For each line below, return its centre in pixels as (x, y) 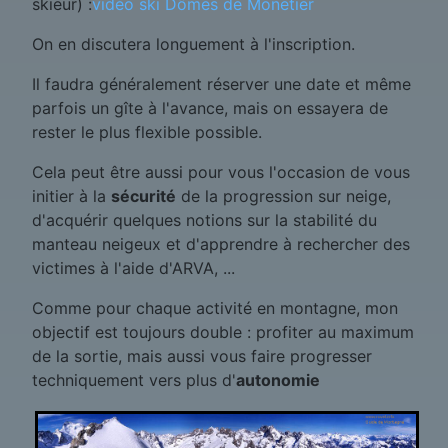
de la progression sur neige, (283, 196)
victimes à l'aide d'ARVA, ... (133, 268)
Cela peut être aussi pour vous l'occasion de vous (221, 172)
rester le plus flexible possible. (147, 132)
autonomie (278, 380)
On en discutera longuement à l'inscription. (193, 44)
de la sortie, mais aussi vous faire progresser (202, 356)
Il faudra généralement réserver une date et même (221, 84)
